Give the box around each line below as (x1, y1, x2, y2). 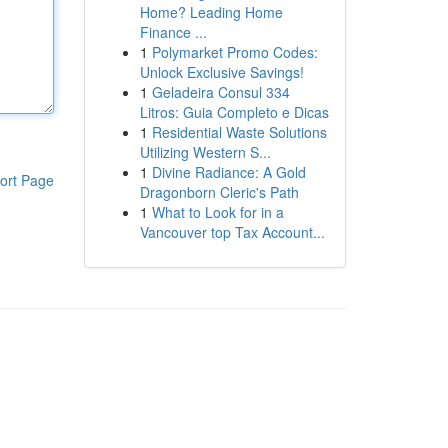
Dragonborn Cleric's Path (139, 182, 299, 202)
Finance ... (139, 22, 207, 42)
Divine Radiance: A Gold (151, 162, 306, 182)
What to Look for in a (151, 202, 284, 222)
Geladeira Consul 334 (151, 82, 290, 102)
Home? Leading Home (139, 2, 283, 22)
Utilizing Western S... (139, 142, 271, 162)
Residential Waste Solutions (151, 122, 327, 142)
